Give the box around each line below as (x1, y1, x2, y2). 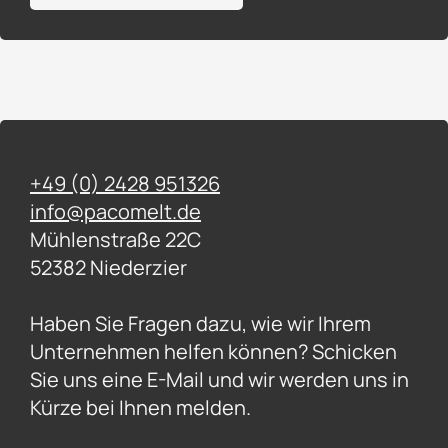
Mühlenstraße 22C (30, 225, 201, 253)
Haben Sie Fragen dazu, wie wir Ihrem (30, 309, 371, 337)
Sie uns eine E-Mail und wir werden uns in (30, 365, 409, 393)
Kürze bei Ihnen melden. (30, 393, 251, 421)
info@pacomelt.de (30, 197, 201, 225)
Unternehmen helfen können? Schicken (30, 337, 397, 365)
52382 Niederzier (30, 253, 187, 281)
